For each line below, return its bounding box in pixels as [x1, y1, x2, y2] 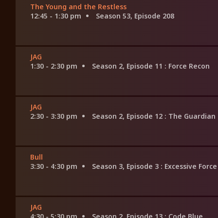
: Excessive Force [161, 162, 217, 171]
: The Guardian [164, 111, 216, 121]
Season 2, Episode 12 [92, 111, 164, 121]
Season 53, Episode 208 [96, 11, 174, 21]
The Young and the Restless [30, 2, 127, 12]
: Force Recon [164, 61, 210, 71]
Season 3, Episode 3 [92, 162, 161, 171]
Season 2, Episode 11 [92, 61, 164, 71]
